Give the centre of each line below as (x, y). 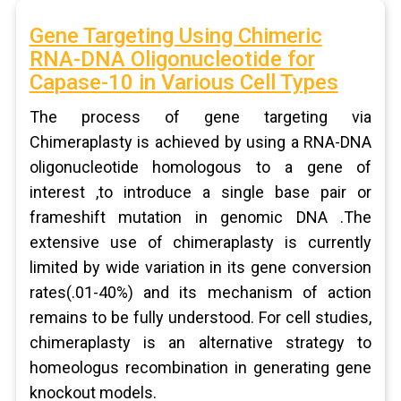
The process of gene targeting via (200, 117)
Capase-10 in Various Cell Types (183, 82)
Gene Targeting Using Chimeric (175, 36)
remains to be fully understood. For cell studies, (200, 317)
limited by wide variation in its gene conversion (200, 267)
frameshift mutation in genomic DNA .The (200, 217)
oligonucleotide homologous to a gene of (200, 167)
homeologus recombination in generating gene (200, 367)
